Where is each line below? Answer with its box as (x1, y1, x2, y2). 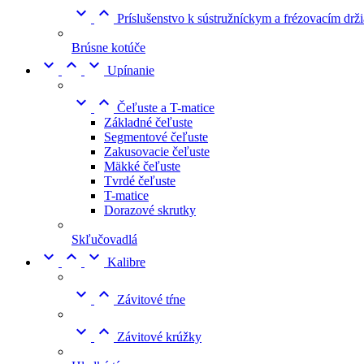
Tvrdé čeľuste (104, 174, 175, 188)
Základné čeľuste (104, 115, 193, 129)
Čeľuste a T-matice (117, 101, 214, 115)
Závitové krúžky (117, 330, 201, 344)
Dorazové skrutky (104, 203, 196, 217)
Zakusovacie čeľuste (104, 145, 210, 158)
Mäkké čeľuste (104, 159, 180, 173)
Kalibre (107, 255, 145, 269)
